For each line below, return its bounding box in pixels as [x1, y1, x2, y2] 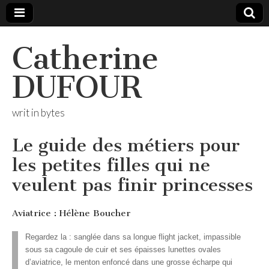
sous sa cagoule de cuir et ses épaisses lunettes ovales [25, 246, 221, 255]
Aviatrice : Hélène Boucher [12, 207, 131, 219]
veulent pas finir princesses [12, 174, 253, 196]
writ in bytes [12, 106, 65, 119]
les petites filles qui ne [12, 154, 210, 176]
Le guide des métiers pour [12, 134, 240, 156]
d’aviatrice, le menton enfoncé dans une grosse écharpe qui [25, 258, 232, 267]
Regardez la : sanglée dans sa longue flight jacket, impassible [25, 233, 241, 242]
